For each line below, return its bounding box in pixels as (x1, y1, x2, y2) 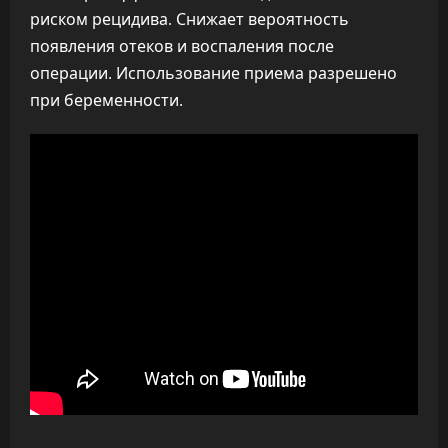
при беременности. (30, 89, 183, 111)
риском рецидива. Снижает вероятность (30, 8, 349, 30)
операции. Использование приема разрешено (30, 62, 397, 84)
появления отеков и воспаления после (30, 35, 334, 57)
